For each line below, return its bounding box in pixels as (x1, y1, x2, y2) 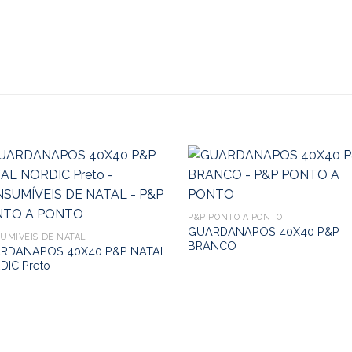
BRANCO (188, 239, 237, 253)
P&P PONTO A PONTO (188, 212, 283, 223)
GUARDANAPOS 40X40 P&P (188, 225, 340, 239)
